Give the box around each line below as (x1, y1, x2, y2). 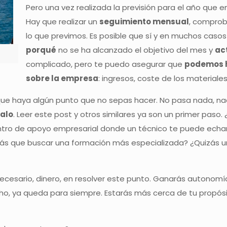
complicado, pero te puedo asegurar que (26, 59, 185, 69)
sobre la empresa (26, 73, 99, 84)
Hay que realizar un (26, 16, 100, 27)
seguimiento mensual (99, 16, 190, 27)
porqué (26, 45, 57, 55)
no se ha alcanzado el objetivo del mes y (56, 45, 215, 55)
